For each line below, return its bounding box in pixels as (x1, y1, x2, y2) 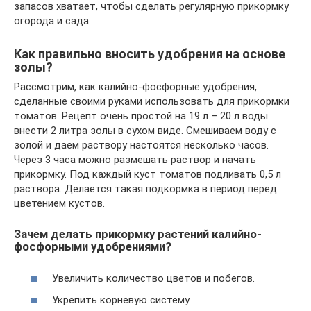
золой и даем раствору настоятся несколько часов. (14, 139, 269, 152)
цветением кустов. (14, 197, 105, 210)
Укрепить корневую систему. (52, 294, 191, 307)
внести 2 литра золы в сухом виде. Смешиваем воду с (14, 124, 276, 137)
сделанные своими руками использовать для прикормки (14, 95, 289, 108)
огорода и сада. (14, 15, 91, 28)
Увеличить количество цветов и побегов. (52, 271, 255, 285)
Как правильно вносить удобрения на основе (14, 47, 285, 62)
